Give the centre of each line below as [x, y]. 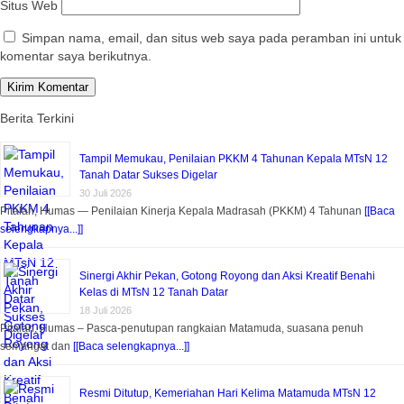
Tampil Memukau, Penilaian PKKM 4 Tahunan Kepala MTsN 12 [234, 159]
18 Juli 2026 [106, 311]
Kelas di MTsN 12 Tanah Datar [154, 293]
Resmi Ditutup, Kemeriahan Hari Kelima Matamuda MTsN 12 [228, 394]
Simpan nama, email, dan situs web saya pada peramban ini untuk [211, 38]
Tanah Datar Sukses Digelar [148, 175]
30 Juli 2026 [106, 193]
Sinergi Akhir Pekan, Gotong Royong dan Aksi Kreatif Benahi [227, 276]
